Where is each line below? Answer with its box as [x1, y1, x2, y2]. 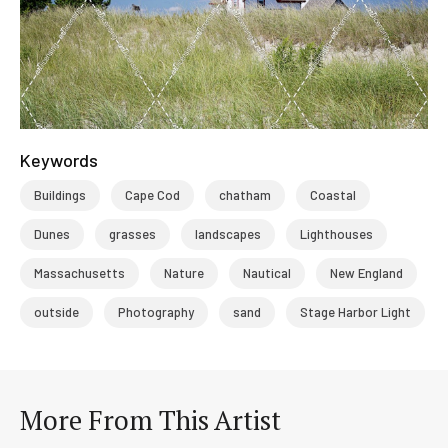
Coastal [310, 186, 356, 203]
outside [34, 303, 79, 320]
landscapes [195, 225, 261, 242]
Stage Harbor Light [300, 303, 411, 320]
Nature [164, 264, 204, 281]
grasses [109, 225, 156, 242]
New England [330, 264, 403, 281]
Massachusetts [34, 264, 125, 281]
